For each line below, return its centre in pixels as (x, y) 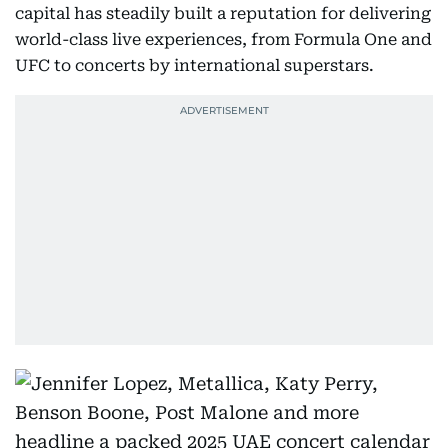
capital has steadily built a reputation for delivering (223, 13)
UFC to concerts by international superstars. (194, 65)
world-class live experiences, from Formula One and (223, 39)
